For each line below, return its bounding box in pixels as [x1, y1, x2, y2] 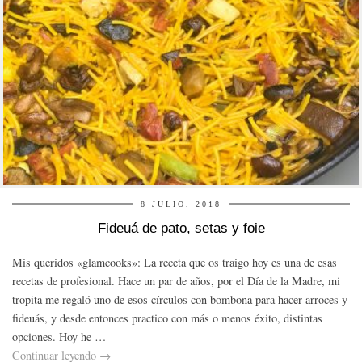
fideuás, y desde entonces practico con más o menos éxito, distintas [12, 310, 322, 326]
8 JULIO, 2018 [141, 200, 221, 209]
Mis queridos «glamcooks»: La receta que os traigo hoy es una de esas [12, 255, 337, 271]
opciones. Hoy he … [12, 329, 106, 345]
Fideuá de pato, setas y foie [97, 221, 265, 237]
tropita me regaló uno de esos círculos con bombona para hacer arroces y [12, 292, 347, 308]
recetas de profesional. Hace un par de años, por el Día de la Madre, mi [12, 273, 340, 289]
